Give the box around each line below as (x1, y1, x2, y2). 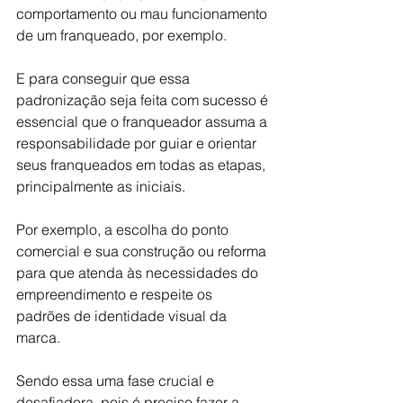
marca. (16, 328, 60, 346)
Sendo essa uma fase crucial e (16, 372, 218, 390)
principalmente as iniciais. (16, 177, 185, 195)
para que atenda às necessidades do (16, 264, 262, 282)
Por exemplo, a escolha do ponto (16, 220, 232, 238)
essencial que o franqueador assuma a (16, 112, 271, 130)
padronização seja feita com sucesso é (16, 91, 272, 109)
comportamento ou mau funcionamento (16, 4, 271, 22)
